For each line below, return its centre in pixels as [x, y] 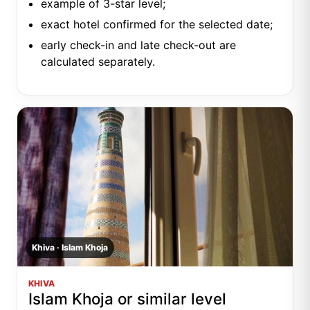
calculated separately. [98, 61]
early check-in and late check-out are [138, 45]
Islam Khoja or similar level [127, 298]
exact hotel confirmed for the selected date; [157, 24]
